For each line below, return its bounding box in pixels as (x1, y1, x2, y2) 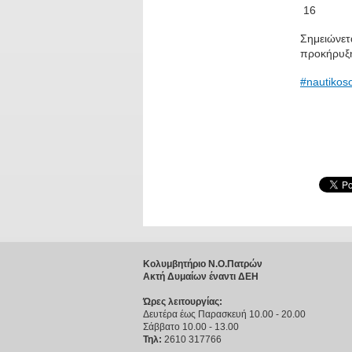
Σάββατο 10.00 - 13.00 (143, 321, 239, 333)
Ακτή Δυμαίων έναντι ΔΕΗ (143, 271, 258, 283)
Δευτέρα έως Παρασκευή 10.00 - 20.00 (143, 309, 306, 321)
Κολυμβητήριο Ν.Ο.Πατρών (143, 258, 262, 270)
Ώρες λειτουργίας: (143, 296, 222, 308)
